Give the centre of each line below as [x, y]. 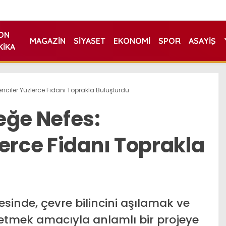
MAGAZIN [47, 41]
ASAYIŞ [202, 41]
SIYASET [89, 41]
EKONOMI [132, 41]
